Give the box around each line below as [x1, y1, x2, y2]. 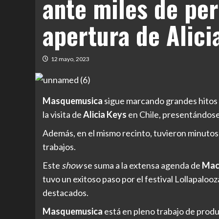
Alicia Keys [83, 109, 127, 120]
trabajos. [43, 141, 76, 153]
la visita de [43, 109, 83, 120]
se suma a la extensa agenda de [82, 160, 202, 171]
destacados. [43, 187, 88, 198]
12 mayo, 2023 [51, 55, 89, 63]
